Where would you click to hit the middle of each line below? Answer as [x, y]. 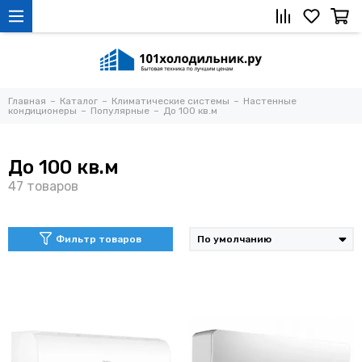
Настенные [270, 101]
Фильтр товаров [99, 239]
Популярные [120, 110]
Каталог [79, 101]
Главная [27, 101]
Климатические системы [170, 101]
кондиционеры [42, 110]
